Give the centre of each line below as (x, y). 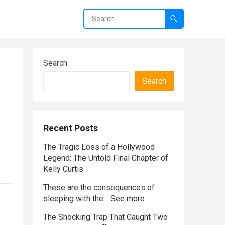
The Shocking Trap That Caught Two (105, 217)
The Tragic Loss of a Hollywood (99, 147)
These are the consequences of (99, 188)
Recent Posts (71, 128)
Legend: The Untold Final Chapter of (106, 158)
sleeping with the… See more (94, 199)
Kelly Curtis (63, 169)
